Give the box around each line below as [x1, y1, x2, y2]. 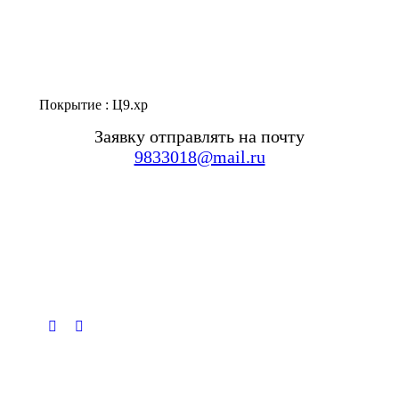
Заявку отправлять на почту [94, 126, 305, 147]
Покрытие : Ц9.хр [39, 97, 148, 113]
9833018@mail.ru [134, 147, 265, 167]
